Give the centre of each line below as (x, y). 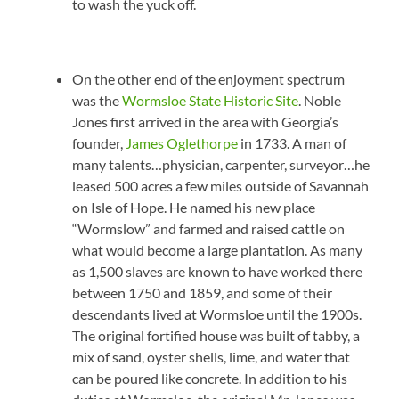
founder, (99, 143)
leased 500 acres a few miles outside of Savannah (221, 186)
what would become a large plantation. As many (218, 250)
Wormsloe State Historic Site (211, 101)
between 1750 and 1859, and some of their (203, 293)
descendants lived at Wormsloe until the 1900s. (217, 314)
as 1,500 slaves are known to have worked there (218, 272)
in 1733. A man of (293, 143)
